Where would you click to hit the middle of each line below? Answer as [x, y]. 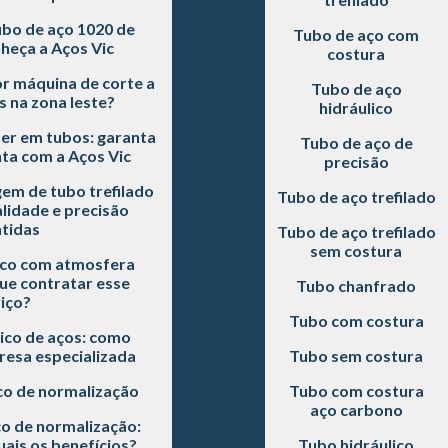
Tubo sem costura [356, 355]
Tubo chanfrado [356, 285]
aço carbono [356, 409]
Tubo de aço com [356, 34]
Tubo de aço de [356, 142]
